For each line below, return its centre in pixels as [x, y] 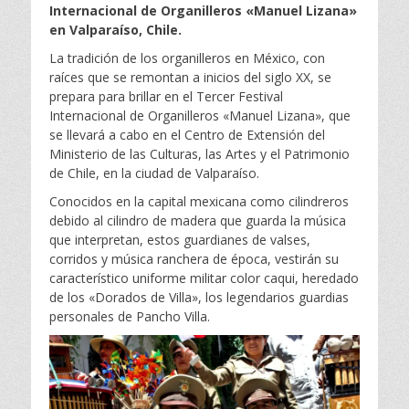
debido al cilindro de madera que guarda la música [198, 220]
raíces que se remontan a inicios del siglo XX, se [190, 77]
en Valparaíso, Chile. [115, 29]
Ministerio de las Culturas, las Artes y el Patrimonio [199, 153]
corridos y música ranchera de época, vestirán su [194, 258]
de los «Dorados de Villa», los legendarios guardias [199, 297]
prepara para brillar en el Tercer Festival [166, 96]
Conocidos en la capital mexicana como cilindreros [199, 201]
